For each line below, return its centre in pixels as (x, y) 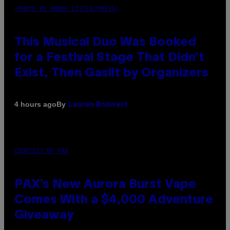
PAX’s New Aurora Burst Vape (105, 185)
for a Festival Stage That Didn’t (109, 58)
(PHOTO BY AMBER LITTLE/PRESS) (66, 8)
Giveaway (44, 215)
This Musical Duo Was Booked (105, 42)
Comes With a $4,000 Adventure (114, 200)
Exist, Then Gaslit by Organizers (111, 73)
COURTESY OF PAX (41, 151)
